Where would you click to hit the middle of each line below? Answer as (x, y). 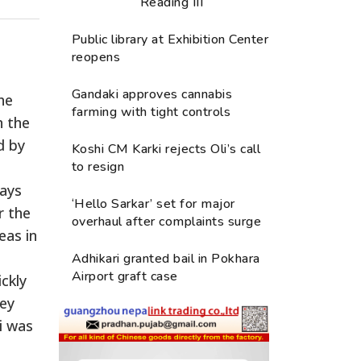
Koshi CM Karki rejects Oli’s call (166, 149)
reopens (96, 57)
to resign (98, 166)
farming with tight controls (151, 112)
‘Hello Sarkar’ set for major (154, 203)
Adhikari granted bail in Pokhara (166, 258)
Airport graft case (125, 276)
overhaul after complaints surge (167, 221)
